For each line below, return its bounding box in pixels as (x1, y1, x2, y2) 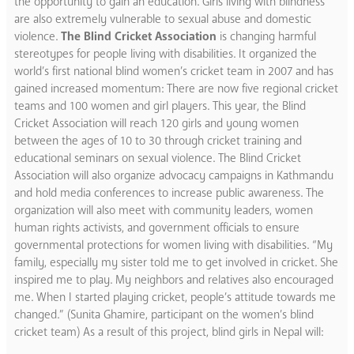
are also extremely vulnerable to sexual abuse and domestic (14, 10, 311, 27)
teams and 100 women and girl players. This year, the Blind (14, 97, 306, 114)
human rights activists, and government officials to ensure (14, 219, 299, 235)
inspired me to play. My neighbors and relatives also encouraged (14, 271, 333, 288)
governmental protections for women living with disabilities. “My (14, 236, 333, 253)
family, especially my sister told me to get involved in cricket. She (14, 254, 338, 270)
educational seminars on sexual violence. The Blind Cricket (14, 149, 301, 166)
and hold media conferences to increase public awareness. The (14, 184, 324, 201)
